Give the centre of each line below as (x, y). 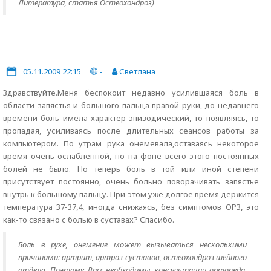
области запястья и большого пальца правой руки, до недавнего (131, 105)
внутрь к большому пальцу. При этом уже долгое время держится (131, 194)
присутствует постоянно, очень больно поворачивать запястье (131, 181)
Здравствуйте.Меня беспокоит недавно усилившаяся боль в (131, 93)
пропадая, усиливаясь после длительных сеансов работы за (131, 131)
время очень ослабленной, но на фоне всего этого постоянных (131, 156)
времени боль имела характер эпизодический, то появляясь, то (131, 118)
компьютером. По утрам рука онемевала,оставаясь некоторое (131, 143)
